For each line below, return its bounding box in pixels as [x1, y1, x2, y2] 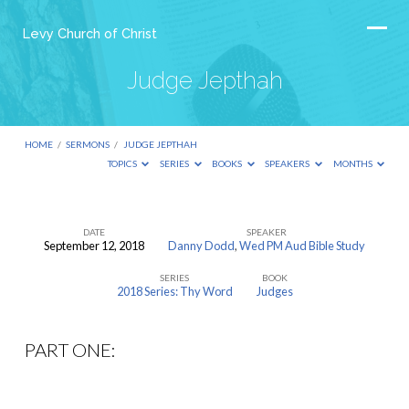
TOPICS [107, 158, 139, 170]
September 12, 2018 [44, 237, 144, 253]
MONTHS [332, 158, 374, 170]
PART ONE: [24, 338, 116, 361]
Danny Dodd [168, 237, 235, 253]
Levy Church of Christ [22, 26, 157, 41]
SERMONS [66, 139, 110, 151]
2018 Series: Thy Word [116, 283, 233, 299]
